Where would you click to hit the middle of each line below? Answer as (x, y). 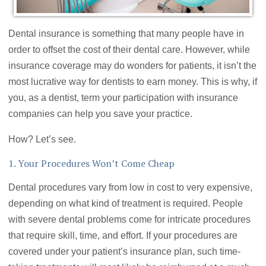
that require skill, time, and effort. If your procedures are (123, 236)
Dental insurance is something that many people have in (126, 34)
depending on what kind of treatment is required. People (126, 204)
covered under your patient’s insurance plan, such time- (125, 252)
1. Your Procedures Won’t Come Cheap (92, 164)
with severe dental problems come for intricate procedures (130, 220)
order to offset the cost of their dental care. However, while (129, 50)
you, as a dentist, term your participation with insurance (123, 98)
